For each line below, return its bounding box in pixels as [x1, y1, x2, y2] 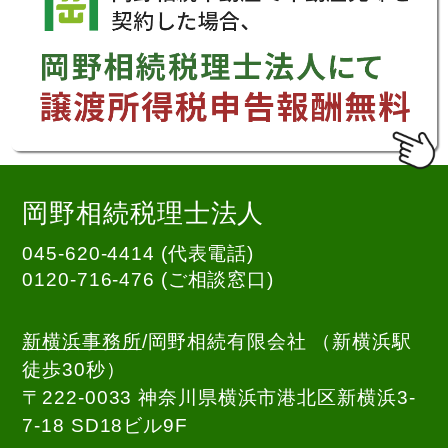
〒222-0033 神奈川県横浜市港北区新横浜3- [22, 387, 416, 409]
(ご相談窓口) [154, 269, 274, 291]
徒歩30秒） [22, 359, 126, 381]
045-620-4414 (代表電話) [22, 243, 255, 265]
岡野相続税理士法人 [22, 198, 265, 229]
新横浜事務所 [22, 331, 142, 353]
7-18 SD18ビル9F [22, 415, 188, 437]
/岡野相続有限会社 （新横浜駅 [141, 331, 412, 353]
